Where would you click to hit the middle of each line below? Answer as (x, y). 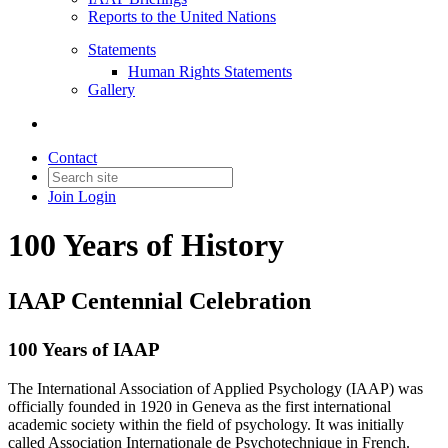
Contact (72, 157)
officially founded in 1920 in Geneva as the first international (199, 407)
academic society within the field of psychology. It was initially (206, 425)
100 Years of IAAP (84, 350)
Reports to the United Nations (182, 16)
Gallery (111, 89)
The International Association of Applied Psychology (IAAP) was (215, 389)
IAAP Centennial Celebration (159, 301)
